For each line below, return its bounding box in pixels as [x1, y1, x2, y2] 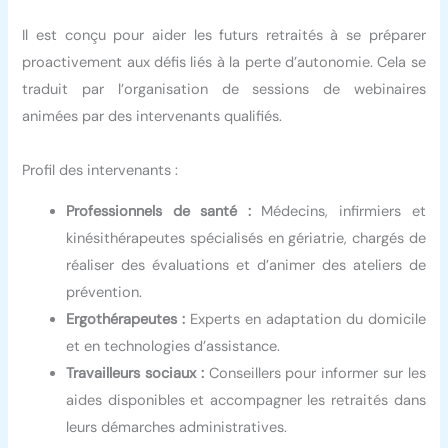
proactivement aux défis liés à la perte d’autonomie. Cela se [22, 52, 426, 72]
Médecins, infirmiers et [250, 202, 426, 222]
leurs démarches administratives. [66, 418, 288, 438]
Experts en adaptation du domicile [185, 310, 426, 330]
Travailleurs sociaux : [66, 364, 204, 384]
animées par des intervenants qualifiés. [22, 106, 283, 126]
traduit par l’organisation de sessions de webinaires [22, 79, 426, 99]
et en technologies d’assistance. [66, 337, 281, 357]
